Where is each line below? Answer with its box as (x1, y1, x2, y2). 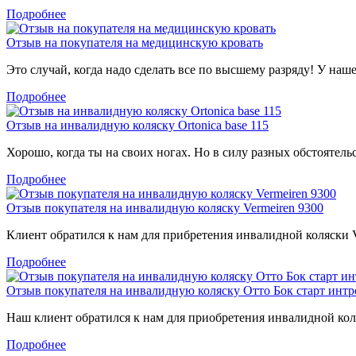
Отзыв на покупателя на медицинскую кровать (6, 35, 263, 49)
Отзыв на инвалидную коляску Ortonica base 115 (6, 118, 269, 132)
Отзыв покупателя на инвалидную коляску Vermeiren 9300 (6, 200, 323, 215)
